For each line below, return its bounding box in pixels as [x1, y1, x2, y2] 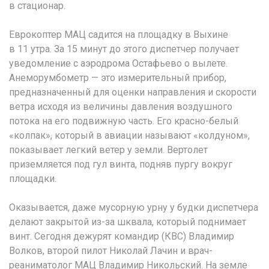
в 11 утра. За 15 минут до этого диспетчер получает [9, 43, 239, 55]
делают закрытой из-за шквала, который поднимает [9, 216, 246, 228]
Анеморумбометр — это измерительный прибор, [9, 71, 226, 83]
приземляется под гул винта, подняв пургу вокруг [9, 158, 232, 170]
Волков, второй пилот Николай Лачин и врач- [9, 244, 213, 256]
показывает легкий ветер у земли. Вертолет [9, 144, 208, 156]
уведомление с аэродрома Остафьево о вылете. [9, 57, 228, 69]
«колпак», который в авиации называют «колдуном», [9, 129, 250, 141]
